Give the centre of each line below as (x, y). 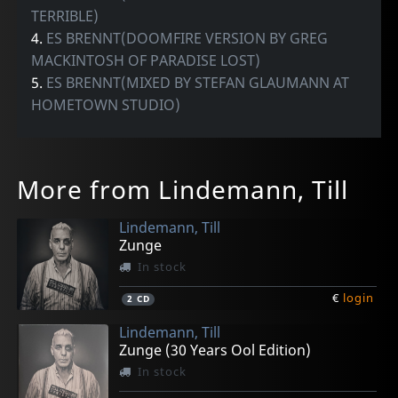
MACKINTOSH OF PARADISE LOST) (146, 60)
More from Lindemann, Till (183, 189)
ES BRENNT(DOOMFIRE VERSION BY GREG (187, 38)
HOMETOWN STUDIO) (106, 104)
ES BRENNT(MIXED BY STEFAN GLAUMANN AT (198, 82)
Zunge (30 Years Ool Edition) (215, 350)
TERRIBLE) (65, 16)
